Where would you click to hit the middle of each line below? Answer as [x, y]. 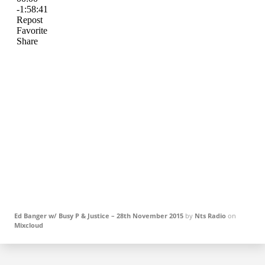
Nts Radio [210, 216]
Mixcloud [29, 225]
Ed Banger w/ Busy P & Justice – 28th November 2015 [99, 216]
